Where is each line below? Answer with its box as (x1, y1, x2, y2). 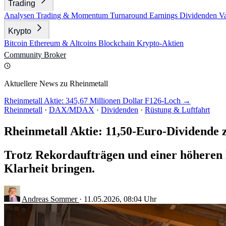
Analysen (4, 11, 36, 20)
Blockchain (98, 39, 137, 47)
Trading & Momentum (36, 11, 110, 20)
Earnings (149, 11, 180, 20)
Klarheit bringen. (4, 161, 95, 175)
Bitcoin (4, 39, 29, 47)
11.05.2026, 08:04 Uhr (84, 194, 156, 203)
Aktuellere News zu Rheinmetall (4, 79, 108, 88)
